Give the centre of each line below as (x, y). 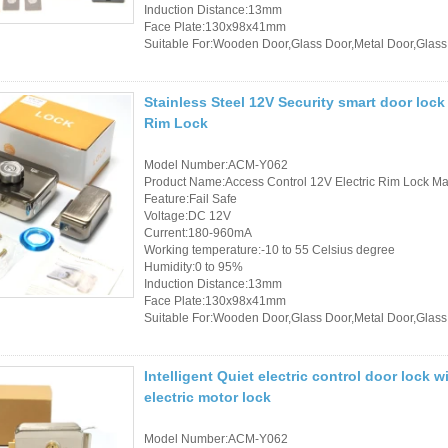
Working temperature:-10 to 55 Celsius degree (269, 249)
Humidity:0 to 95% (193, 266)
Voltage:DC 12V (187, 215)
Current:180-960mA (198, 232)
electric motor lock (207, 396)
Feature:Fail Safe (190, 198)
